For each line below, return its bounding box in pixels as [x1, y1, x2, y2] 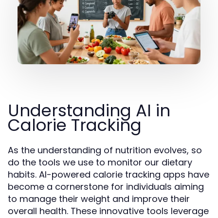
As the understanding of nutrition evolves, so [8, 144, 202, 156]
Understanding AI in [8, 99, 170, 122]
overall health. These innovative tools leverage [8, 205, 209, 217]
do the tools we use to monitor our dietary [8, 156, 192, 168]
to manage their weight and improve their [8, 193, 190, 205]
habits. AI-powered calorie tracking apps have [8, 168, 209, 181]
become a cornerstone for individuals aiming [8, 181, 204, 193]
